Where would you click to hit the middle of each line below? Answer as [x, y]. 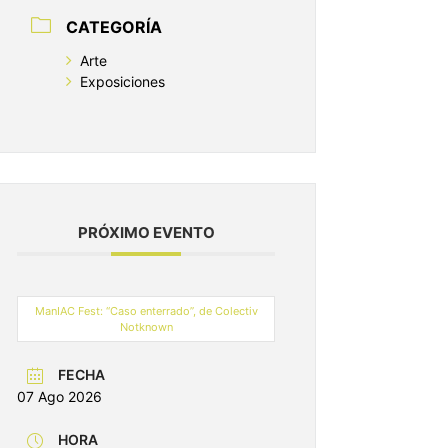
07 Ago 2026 [59, 397]
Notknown [146, 327]
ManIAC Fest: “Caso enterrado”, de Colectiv [146, 311]
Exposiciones [122, 82]
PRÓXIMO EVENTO [146, 233]
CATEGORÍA [114, 27]
